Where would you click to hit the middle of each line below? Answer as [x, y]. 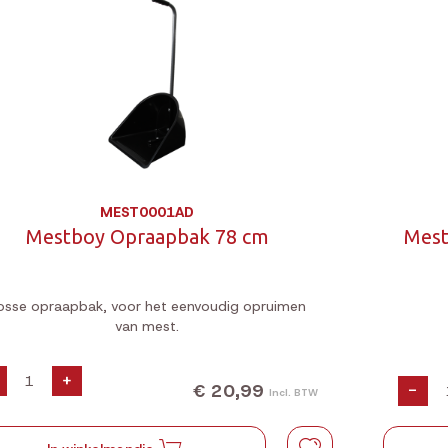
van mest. [147, 326]
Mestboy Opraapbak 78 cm [147, 236]
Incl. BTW [293, 392]
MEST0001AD [147, 212]
